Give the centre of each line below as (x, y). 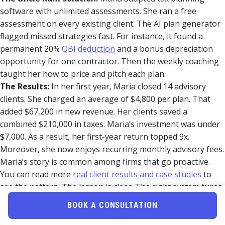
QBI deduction (88, 48)
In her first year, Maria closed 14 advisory (128, 86)
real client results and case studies (137, 174)
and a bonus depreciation (164, 48)
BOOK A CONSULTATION (113, 205)
